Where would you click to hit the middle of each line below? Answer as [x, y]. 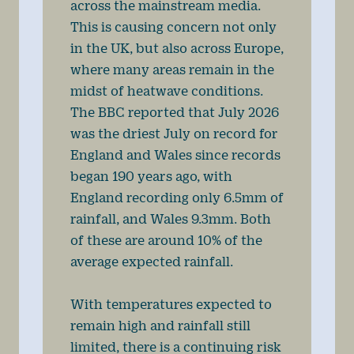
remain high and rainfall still [160, 325]
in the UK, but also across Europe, [177, 47]
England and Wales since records [175, 154]
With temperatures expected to [171, 303]
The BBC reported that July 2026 [174, 111]
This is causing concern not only [173, 26]
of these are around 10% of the [166, 239]
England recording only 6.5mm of [177, 197]
